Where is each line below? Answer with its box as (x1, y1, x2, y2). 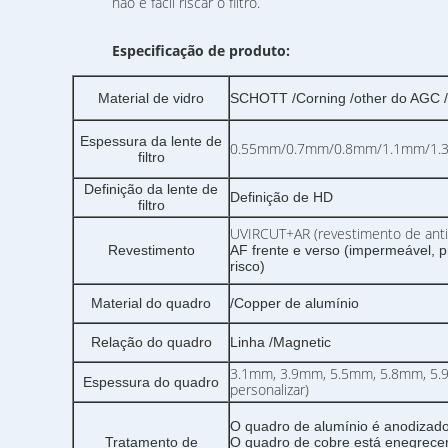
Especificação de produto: (112, 41, 290, 60)
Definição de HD (230, 189, 333, 205)
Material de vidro (98, 90, 204, 106)
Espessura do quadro (83, 374, 219, 390)
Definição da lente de (84, 181, 218, 197)
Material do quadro (91, 295, 211, 311)
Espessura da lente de (80, 133, 222, 149)
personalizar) (230, 380, 309, 399)
